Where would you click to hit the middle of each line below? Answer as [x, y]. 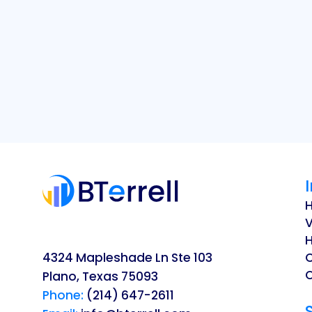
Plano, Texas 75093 [100, 277]
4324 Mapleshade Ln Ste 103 [127, 258]
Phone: [63, 296]
